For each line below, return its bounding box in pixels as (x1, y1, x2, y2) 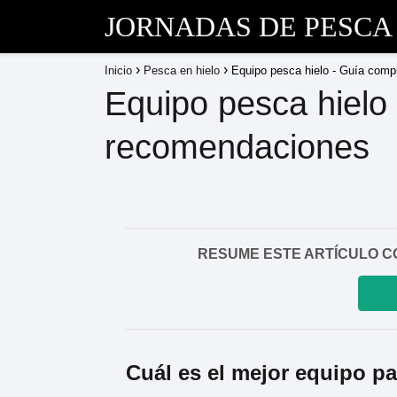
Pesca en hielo (144, 64, 220, 77)
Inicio (105, 64, 132, 77)
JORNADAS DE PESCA (105, 11, 393, 43)
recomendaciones (105, 128, 370, 166)
